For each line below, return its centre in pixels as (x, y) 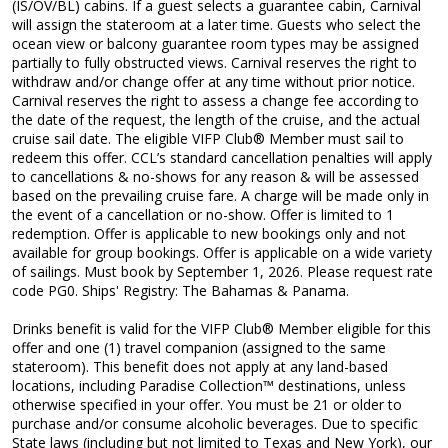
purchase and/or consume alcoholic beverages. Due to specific (214, 423)
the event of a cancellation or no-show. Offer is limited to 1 (202, 214)
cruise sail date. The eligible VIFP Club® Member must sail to (207, 138)
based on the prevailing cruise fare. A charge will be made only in (220, 195)
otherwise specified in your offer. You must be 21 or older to (206, 404)
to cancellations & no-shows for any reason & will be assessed (215, 176)
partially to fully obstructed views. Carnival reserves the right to (214, 62)
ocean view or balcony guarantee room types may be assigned (215, 43)
